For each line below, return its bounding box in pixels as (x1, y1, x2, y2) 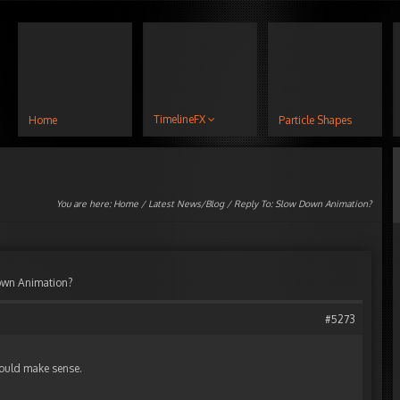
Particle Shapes (279, 113, 352, 127)
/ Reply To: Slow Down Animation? (224, 198, 371, 209)
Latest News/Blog (148, 198, 224, 209)
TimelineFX (154, 112, 205, 126)
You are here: (56, 198, 113, 209)
